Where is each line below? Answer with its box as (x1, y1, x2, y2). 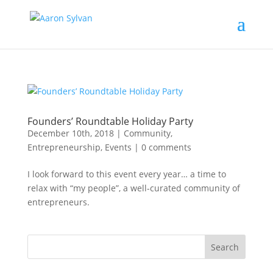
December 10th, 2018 (27, 127, 114, 139)
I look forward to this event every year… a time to (27, 168, 226, 180)
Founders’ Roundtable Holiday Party (27, 115, 193, 128)
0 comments (141, 141, 191, 153)
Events (104, 141, 132, 153)
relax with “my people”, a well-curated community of (27, 182, 240, 194)
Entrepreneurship (27, 141, 101, 153)
